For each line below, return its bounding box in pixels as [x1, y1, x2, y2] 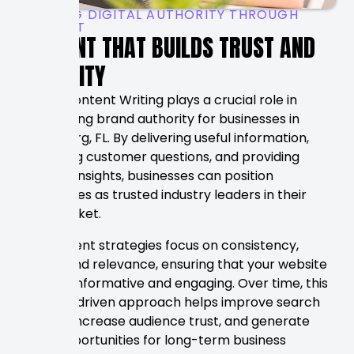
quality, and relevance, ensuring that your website [19, 255, 327, 274]
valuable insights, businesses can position [19, 167, 273, 186]
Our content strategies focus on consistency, [19, 236, 299, 255]
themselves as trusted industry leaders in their [19, 186, 307, 205]
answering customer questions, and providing [19, 148, 299, 167]
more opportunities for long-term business [19, 331, 286, 350]
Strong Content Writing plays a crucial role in [19, 91, 297, 110]
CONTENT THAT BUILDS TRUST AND [19, 30, 315, 66]
